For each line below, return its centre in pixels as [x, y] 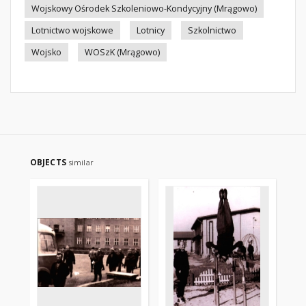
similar [81, 162]
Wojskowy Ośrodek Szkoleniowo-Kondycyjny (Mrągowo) [144, 9]
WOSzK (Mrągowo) [122, 52]
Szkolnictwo [212, 30]
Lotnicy [151, 30]
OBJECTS [49, 162]
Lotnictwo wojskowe [72, 30]
